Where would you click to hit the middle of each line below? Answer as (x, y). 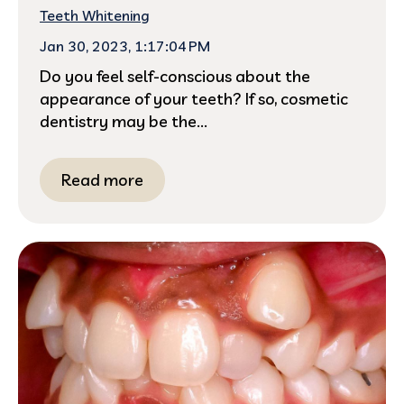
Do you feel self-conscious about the (175, 76)
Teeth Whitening (95, 15)
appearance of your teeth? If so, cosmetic (194, 98)
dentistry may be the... (124, 121)
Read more (102, 179)
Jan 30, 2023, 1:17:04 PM (125, 46)
